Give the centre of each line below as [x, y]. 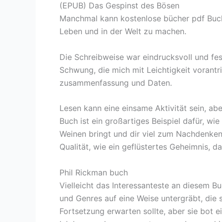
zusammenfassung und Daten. [116, 83]
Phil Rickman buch [94, 172]
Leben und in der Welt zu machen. [123, 31]
